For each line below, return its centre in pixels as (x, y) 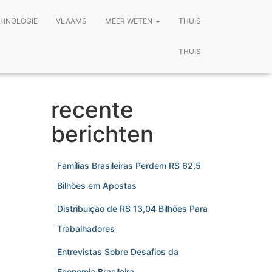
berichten (102, 134)
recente (92, 110)
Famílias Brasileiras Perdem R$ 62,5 (129, 165)
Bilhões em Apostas (97, 185)
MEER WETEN (130, 21)
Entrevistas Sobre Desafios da (117, 252)
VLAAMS (71, 21)
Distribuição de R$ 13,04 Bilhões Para (132, 209)
